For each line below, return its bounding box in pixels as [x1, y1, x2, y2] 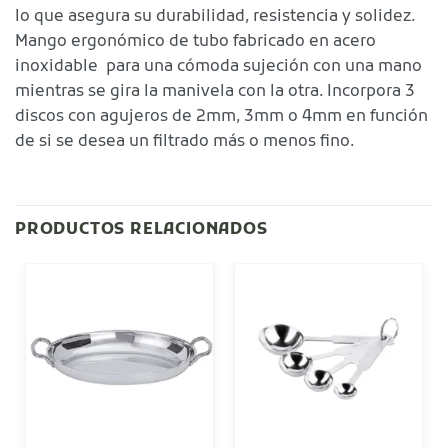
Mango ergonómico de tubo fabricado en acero [15, 31, 376, 52]
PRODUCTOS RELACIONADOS [15, 220, 268, 241]
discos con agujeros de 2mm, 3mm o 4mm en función [15, 106, 428, 127]
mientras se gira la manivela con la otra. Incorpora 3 [15, 81, 415, 102]
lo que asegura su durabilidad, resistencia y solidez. [15, 6, 415, 27]
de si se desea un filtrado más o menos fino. [15, 131, 354, 152]
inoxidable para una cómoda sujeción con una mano [15, 56, 422, 77]
